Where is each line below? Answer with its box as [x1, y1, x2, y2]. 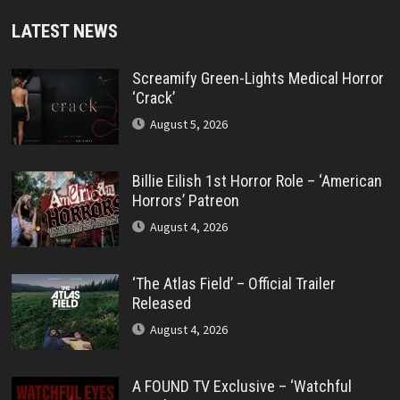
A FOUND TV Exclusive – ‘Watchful [131, 376, 352, 396]
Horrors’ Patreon [131, 190, 239, 210]
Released [131, 293, 191, 312]
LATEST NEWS [11, 20, 118, 42]
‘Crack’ [131, 87, 175, 107]
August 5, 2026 [149, 115, 228, 132]
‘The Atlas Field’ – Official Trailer [131, 273, 336, 293]
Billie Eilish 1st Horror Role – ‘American [131, 171, 382, 190]
